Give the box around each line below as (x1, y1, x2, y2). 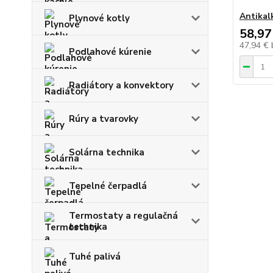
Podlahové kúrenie (69, 46, 152, 58)
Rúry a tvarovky (69, 113, 138, 126)
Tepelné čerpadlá (69, 180, 147, 193)
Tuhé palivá (69, 250, 121, 263)
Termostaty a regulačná (69, 210, 178, 222)
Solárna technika (69, 146, 144, 159)
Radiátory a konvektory (69, 79, 174, 92)
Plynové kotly (69, 12, 130, 25)
